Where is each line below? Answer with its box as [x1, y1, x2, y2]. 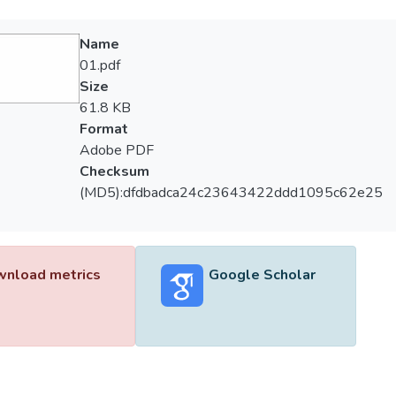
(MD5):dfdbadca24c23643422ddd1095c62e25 [79, 183, 383, 202]
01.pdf [79, 56, 120, 75]
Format [79, 119, 128, 139]
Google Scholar [208, 265, 316, 285]
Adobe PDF [79, 141, 154, 160]
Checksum [79, 162, 149, 181]
